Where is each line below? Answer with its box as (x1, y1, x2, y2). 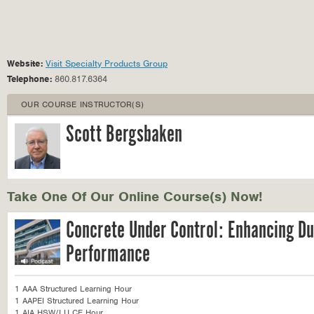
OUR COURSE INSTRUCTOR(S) (21, 99, 144, 110)
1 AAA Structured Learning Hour (15, 283, 132, 294)
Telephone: (7, 73, 55, 85)
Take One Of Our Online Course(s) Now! (7, 188, 262, 205)
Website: (7, 57, 46, 69)
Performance (66, 240, 150, 270)
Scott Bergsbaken (66, 120, 182, 150)
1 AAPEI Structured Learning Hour (15, 295, 139, 306)
